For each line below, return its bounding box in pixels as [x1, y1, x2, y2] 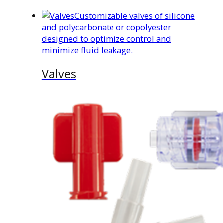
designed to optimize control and [41, 32, 171, 44]
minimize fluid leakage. [41, 44, 133, 56]
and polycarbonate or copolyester [41, 21, 171, 33]
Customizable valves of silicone [74, 9, 195, 21]
